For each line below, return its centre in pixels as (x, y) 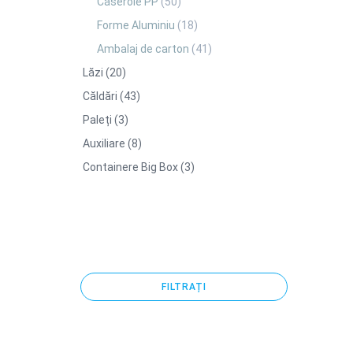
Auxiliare (105, 144)
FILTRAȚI (184, 287)
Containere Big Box (132, 167)
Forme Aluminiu (137, 26)
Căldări (101, 97)
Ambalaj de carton (144, 49)
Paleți (98, 120)
